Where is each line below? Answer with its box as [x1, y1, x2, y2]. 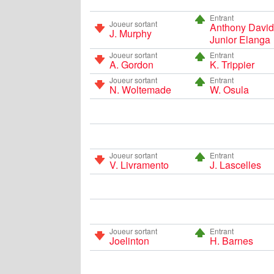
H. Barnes [209, 233, 253, 248]
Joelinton [109, 233, 149, 248]
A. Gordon [109, 57, 154, 72]
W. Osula [209, 82, 249, 97]
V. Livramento [109, 157, 169, 172]
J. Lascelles [209, 157, 261, 172]
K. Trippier [209, 57, 254, 72]
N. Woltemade [109, 82, 171, 97]
